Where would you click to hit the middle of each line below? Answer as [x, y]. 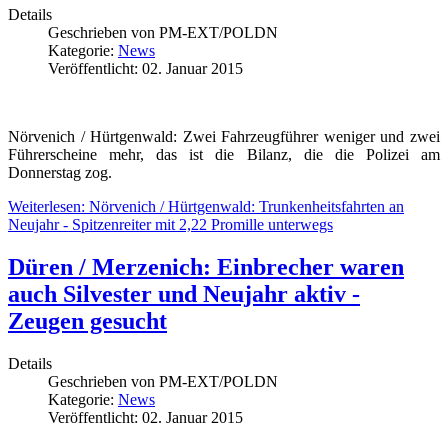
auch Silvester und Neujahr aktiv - [184, 293]
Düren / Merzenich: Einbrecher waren [206, 266]
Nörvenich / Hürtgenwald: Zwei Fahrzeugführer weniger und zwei [224, 136]
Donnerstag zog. [60, 172]
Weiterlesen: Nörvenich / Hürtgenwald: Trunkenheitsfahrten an [206, 206]
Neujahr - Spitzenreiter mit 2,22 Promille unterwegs [170, 224]
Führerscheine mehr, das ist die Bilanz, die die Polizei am [224, 154]
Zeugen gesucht [87, 320]
